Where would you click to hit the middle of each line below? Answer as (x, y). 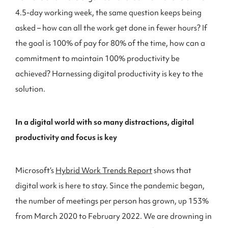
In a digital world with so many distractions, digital (105, 122)
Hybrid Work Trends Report (104, 170)
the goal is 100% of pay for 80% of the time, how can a (110, 43)
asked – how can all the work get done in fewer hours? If (111, 28)
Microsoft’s (35, 170)
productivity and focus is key (66, 137)
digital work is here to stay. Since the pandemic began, (110, 186)
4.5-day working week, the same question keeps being (108, 13)
